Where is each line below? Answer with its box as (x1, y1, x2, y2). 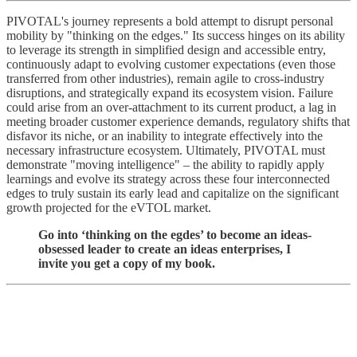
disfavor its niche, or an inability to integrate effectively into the (6, 128, 323, 143)
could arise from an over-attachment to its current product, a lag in (6, 100, 336, 114)
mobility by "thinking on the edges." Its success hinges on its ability (6, 28, 345, 42)
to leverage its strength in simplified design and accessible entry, (6, 42, 326, 57)
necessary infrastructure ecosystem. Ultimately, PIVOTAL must (6, 143, 325, 157)
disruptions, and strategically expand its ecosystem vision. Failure (6, 85, 333, 100)
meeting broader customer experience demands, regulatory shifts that (6, 114, 350, 128)
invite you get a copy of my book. (38, 256, 215, 270)
